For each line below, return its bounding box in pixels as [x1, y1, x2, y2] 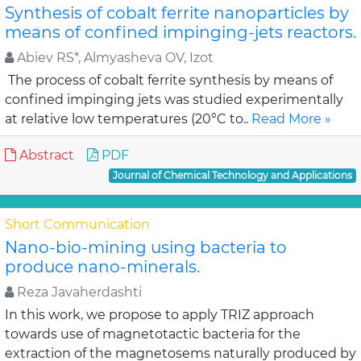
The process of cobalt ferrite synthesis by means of [5, 73, 333, 88]
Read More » [251, 111, 331, 127]
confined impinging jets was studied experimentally [5, 92, 343, 107]
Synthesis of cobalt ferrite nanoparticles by [5, 3, 349, 23]
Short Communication [5, 217, 150, 232]
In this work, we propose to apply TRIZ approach [5, 307, 314, 322]
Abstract [16, 147, 74, 163]
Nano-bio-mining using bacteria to [5, 238, 287, 257]
